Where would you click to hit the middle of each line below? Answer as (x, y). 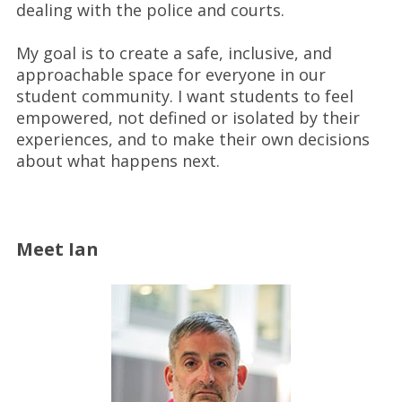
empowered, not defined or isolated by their (188, 118)
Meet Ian (57, 249)
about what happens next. (118, 161)
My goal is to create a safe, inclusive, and (174, 53)
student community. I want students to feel (184, 96)
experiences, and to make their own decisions (192, 139)
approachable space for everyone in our (170, 74)
